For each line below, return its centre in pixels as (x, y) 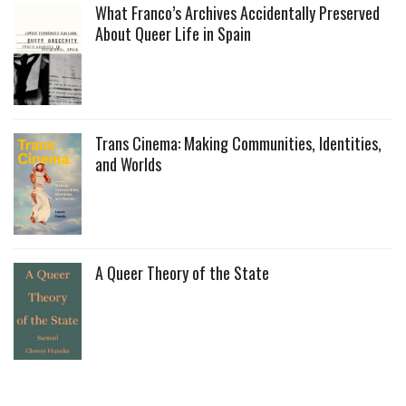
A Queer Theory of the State (182, 273)
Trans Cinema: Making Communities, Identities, (238, 143)
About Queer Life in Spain (173, 34)
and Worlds (128, 164)
